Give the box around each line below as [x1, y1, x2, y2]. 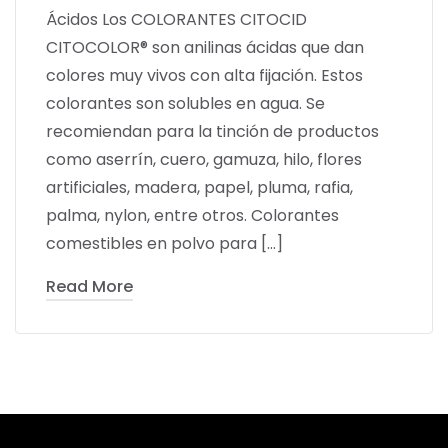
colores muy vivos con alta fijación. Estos [46, 64, 363, 88]
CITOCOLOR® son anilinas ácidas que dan [46, 36, 364, 60]
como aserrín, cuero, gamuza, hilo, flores [46, 148, 362, 172]
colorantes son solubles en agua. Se [46, 92, 325, 116]
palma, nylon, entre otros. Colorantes [46, 204, 339, 228]
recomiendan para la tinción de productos [46, 120, 379, 144]
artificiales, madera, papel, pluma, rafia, [46, 176, 353, 200]
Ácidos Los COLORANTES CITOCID [46, 8, 307, 32]
